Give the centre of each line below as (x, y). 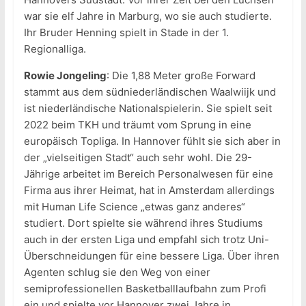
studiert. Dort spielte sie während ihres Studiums (143, 223)
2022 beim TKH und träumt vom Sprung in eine (137, 125)
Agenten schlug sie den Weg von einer (117, 273)
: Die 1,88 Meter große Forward (181, 76)
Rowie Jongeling (65, 76)
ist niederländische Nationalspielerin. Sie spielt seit (148, 109)
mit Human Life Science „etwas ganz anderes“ (134, 207)
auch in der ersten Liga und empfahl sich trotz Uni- (146, 240)
